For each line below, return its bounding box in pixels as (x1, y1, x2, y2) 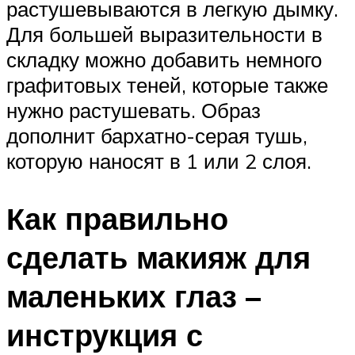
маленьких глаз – (6, 276, 261, 315)
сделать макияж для (6, 237, 311, 277)
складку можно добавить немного (6, 46, 322, 72)
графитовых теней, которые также (6, 71, 328, 97)
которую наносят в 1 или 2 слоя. (6, 147, 311, 174)
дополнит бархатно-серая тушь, (6, 122, 307, 148)
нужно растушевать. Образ (6, 97, 261, 123)
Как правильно (6, 198, 228, 238)
